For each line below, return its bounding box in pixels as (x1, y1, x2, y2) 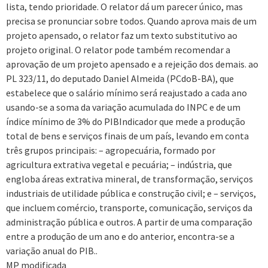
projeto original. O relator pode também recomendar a (6, 44, 230, 56)
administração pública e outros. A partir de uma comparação (6, 216, 252, 229)
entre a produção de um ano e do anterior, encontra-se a (6, 230, 234, 243)
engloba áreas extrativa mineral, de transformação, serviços (6, 173, 253, 185)
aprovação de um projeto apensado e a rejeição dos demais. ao (6, 58, 258, 71)
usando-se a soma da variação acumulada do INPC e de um (6, 101, 240, 114)
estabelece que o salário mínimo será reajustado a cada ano (6, 87, 247, 99)
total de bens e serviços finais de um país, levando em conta (6, 130, 249, 142)
